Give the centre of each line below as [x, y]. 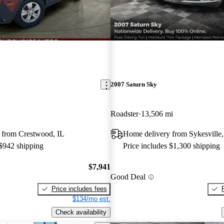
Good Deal [128, 177]
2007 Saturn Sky [133, 84]
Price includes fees [79, 188]
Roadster [124, 114]
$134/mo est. [91, 198]
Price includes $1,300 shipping [171, 146]
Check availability [81, 212]
